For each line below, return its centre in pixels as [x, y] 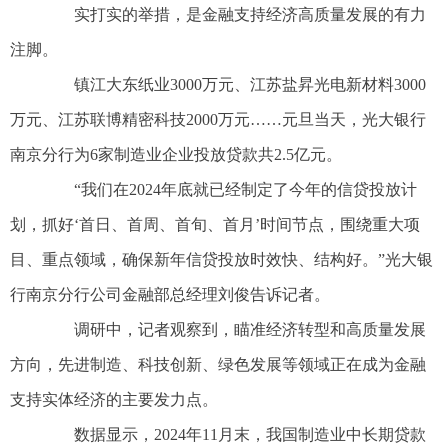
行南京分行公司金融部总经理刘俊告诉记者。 [170, 295]
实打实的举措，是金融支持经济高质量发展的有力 [234, 15]
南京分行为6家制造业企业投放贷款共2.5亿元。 [176, 155]
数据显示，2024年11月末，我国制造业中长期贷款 [234, 435]
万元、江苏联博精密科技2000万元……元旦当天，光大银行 [218, 120]
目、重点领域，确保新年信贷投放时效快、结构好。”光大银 [221, 260]
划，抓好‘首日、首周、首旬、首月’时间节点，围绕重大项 [215, 225]
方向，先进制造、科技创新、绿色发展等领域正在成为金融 [218, 365]
